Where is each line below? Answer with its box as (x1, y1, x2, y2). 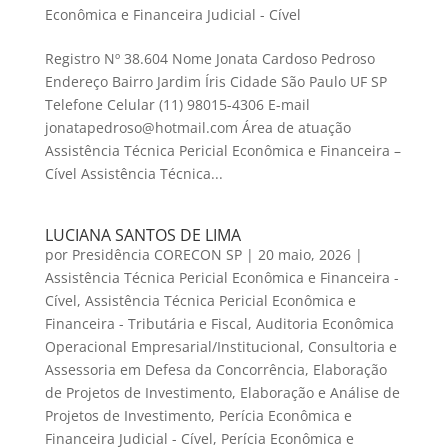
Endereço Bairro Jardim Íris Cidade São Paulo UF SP (44, 72, 387, 92)
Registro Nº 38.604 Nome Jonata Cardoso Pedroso (44, 49, 375, 69)
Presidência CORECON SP (71, 245, 242, 265)
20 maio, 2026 (257, 245, 351, 265)
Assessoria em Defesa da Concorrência (44, 360, 305, 380)
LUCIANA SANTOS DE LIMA (44, 224, 241, 247)
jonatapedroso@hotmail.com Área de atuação (44, 118, 351, 138)
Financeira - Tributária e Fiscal (44, 314, 248, 334)
